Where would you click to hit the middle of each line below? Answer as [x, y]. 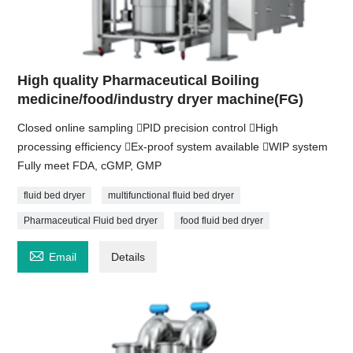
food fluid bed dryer [222, 221]
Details [128, 257]
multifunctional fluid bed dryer [171, 196]
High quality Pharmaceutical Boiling [139, 81]
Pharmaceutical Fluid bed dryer [91, 221]
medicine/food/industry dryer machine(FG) [161, 100]
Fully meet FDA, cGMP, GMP [90, 166]
